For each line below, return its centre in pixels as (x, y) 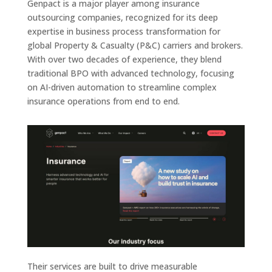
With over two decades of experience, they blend (124, 59)
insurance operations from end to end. (103, 101)
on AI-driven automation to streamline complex (122, 87)
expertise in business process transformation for (124, 31)
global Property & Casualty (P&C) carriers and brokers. (135, 45)
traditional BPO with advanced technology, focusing (131, 73)
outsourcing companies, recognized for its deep (122, 17)
